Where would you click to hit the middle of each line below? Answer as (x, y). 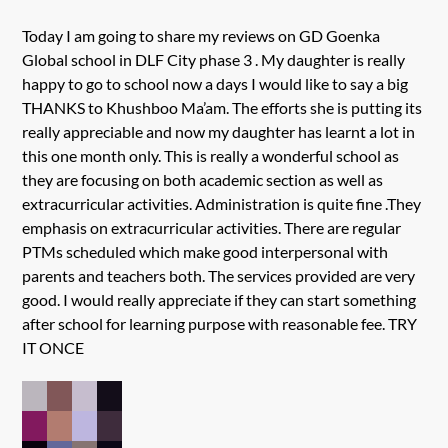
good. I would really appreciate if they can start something (219, 299)
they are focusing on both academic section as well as (203, 179)
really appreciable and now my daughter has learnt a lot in (219, 131)
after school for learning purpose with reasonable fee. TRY (220, 323)
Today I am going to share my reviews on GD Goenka (201, 35)
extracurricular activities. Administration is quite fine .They (222, 203)
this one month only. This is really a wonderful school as (211, 155)
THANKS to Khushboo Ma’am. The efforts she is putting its (222, 107)
